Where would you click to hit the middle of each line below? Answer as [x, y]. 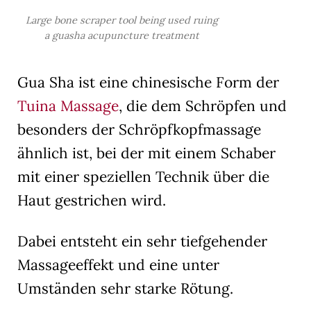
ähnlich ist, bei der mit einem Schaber [146, 153]
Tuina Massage [68, 106]
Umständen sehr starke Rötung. [125, 288]
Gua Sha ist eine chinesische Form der [148, 82]
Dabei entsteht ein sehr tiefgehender [142, 241]
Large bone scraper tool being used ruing [121, 20]
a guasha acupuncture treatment [121, 36]
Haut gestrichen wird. [92, 200]
